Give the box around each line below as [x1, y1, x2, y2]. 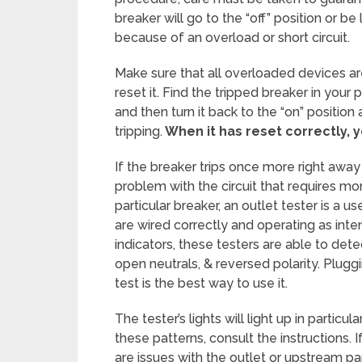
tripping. [115, 124, 162, 139]
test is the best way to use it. [115, 276, 288, 291]
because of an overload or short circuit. [115, 30, 350, 45]
